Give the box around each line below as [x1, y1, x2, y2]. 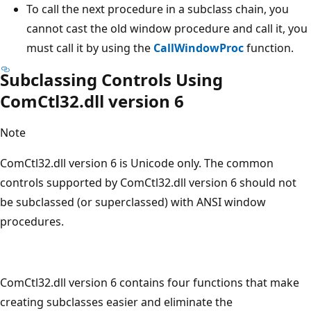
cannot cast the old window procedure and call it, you [26, 20, 308, 36]
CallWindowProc [153, 40, 244, 56]
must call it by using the [26, 40, 153, 56]
